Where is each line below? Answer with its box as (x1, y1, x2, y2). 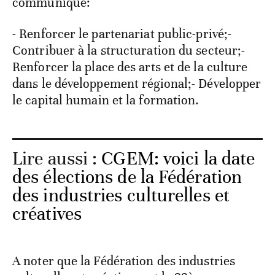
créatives (12, 202, 82, 225)
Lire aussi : (12, 147, 102, 170)
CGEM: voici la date (101, 147, 255, 170)
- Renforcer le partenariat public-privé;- (12, 25, 232, 42)
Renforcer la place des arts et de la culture (12, 58, 248, 75)
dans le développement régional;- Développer (12, 75, 261, 91)
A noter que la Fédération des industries (12, 252, 236, 269)
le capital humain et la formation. (12, 91, 199, 108)
